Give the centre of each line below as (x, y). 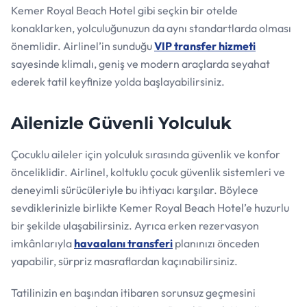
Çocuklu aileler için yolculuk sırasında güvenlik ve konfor (146, 154)
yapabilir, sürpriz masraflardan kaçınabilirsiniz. (124, 261)
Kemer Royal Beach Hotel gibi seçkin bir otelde (124, 10)
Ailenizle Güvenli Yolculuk (121, 123)
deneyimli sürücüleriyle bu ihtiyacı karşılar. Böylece (135, 189)
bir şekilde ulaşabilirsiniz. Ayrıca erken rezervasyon (135, 225)
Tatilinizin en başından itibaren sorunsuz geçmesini (133, 292)
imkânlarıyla (42, 243)
